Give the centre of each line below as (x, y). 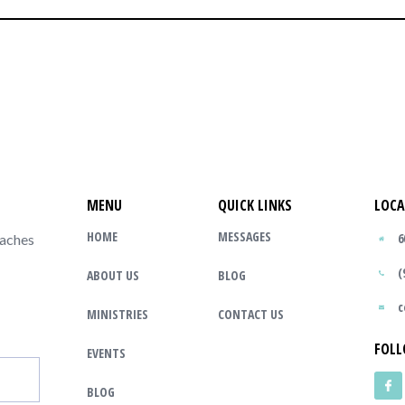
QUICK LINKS (254, 205)
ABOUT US (113, 275)
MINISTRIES (117, 314)
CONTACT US (250, 314)
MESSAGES (244, 236)
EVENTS (106, 353)
